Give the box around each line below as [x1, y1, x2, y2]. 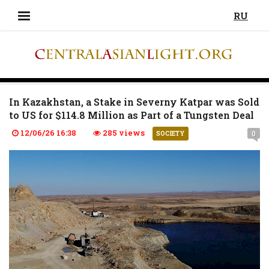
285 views [101, 127, 145, 138]
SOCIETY [156, 129, 185, 138]
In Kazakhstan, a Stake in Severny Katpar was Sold [9, 95, 259, 108]
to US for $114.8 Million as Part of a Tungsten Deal [9, 108, 254, 121]
